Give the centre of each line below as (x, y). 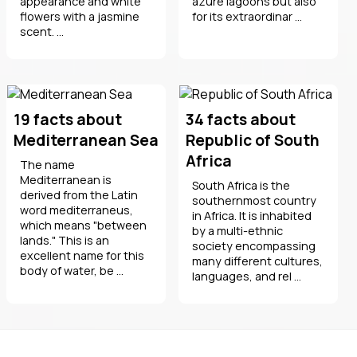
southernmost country (254, 200)
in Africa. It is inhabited (252, 215)
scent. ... (42, 31)
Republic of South (253, 140)
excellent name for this (82, 255)
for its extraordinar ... (247, 16)
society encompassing (254, 245)
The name (47, 164)
